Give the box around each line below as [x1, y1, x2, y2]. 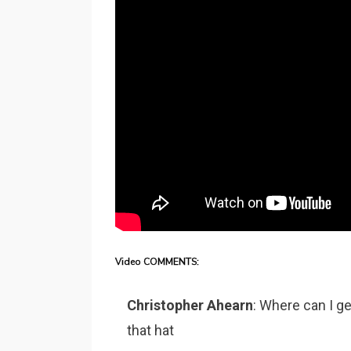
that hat [127, 322, 174, 339]
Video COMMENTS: [115, 255, 199, 269]
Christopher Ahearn [127, 297, 253, 314]
